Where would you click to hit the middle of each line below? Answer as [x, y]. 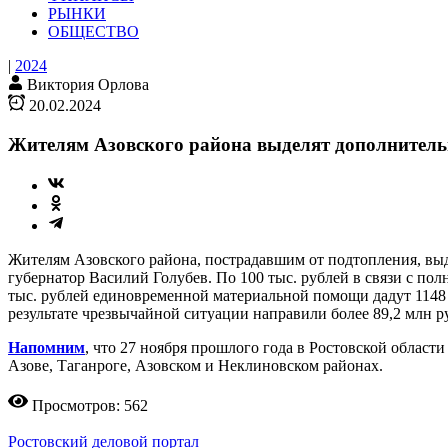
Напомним [46, 347]
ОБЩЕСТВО [93, 32]
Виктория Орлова [88, 85]
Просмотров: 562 [90, 405]
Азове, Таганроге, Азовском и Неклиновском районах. [195, 365]
